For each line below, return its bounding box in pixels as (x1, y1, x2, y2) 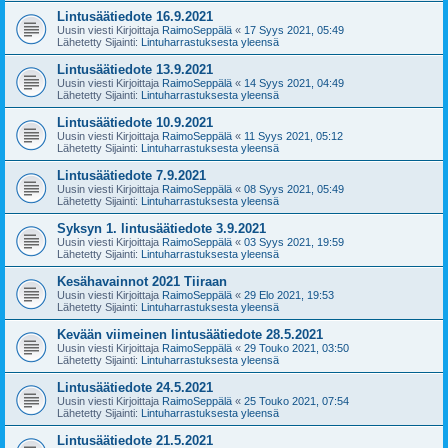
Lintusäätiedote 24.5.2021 (57, 379, 213, 395)
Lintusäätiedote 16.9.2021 (57, 8, 213, 24)
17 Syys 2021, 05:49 (244, 23, 344, 36)
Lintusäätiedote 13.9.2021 (57, 61, 213, 77)
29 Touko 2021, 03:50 (244, 341, 349, 354)
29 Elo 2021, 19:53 (244, 288, 334, 301)
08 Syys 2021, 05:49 (244, 182, 344, 195)
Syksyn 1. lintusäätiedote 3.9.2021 (57, 220, 266, 236)
